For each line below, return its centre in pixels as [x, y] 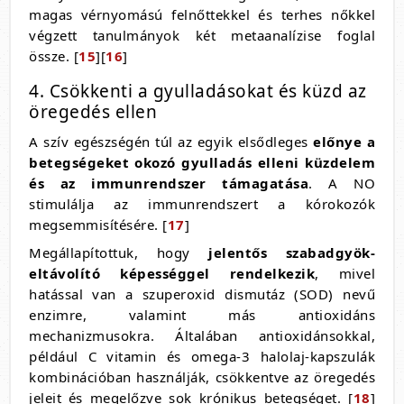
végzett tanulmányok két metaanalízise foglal [202, 35]
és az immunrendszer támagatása [169, 183]
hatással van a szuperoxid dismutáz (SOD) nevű [202, 294]
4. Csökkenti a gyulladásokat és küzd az [198, 91]
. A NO [342, 183]
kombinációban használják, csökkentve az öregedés [202, 377]
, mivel [345, 273]
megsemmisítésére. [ [98, 225]
